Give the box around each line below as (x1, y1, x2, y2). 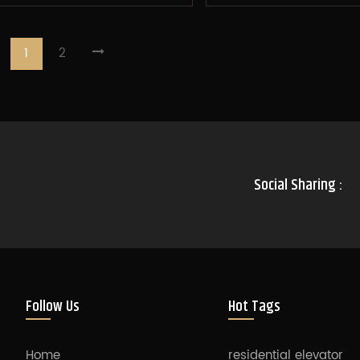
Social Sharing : (254, 173, 343, 195)
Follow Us (25, 294, 80, 317)
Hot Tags (228, 294, 281, 317)
